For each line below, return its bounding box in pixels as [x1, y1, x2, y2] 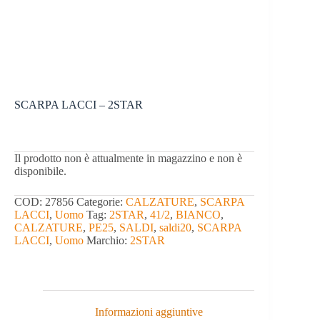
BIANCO [176, 209, 221, 221]
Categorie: [76, 196, 126, 209]
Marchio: [86, 234, 130, 247]
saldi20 [159, 221, 191, 234]
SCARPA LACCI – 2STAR [14, 99, 143, 111]
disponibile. [14, 165, 66, 178]
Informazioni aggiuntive [94, 306, 203, 319]
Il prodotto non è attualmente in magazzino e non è [14, 152, 242, 165]
